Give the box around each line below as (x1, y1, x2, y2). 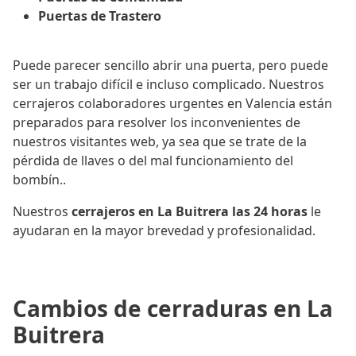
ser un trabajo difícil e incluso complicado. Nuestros (13, 75, 324, 94)
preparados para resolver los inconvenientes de (13, 114, 300, 132)
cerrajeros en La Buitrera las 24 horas (72, 203, 308, 221)
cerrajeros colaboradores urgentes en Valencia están (13, 95, 332, 113)
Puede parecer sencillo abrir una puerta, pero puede (13, 56, 328, 75)
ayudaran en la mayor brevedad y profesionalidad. (13, 222, 315, 240)
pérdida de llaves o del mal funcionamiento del (13, 152, 293, 170)
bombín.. (13, 171, 66, 189)
